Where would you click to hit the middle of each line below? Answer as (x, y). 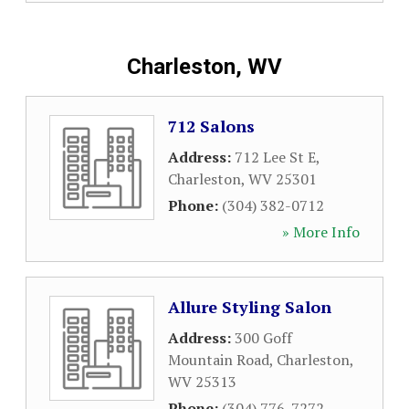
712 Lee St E (275, 157)
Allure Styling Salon (250, 307)
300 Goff (263, 338)
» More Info (321, 232)
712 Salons (211, 126)
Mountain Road (219, 360)
